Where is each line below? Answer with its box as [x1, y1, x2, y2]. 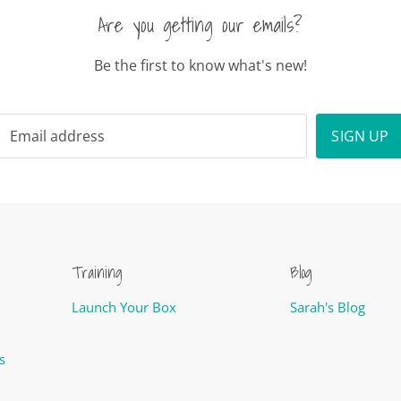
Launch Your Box [72, 298, 177, 316]
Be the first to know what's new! [94, 55, 307, 75]
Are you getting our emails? [98, 9, 303, 41]
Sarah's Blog [290, 298, 366, 316]
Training [72, 260, 124, 286]
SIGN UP [331, 126, 389, 146]
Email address [9, 126, 105, 146]
